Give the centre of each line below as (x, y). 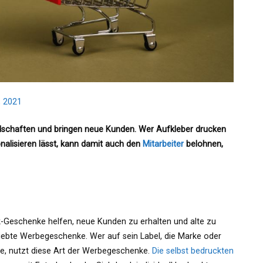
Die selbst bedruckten (193, 251)
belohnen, (203, 144)
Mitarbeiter (163, 144)
